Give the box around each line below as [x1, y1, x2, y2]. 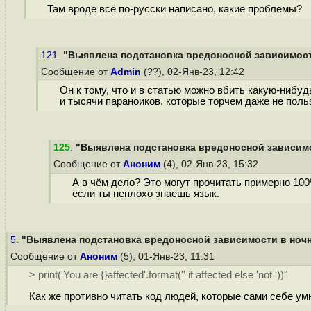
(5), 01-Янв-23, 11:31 [117, 251, 217, 262]
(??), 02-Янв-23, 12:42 [141, 67, 247, 77]
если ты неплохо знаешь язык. [72, 188, 219, 200]
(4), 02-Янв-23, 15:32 [160, 159, 261, 169]
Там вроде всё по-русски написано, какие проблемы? [47, 3, 302, 15]
